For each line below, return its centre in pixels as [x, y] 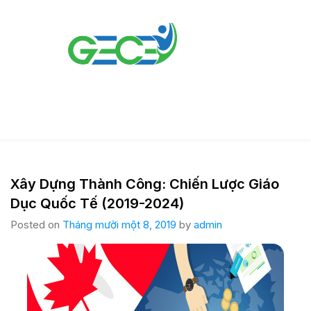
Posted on [36, 225]
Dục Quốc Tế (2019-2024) [97, 204]
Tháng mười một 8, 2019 [119, 225]
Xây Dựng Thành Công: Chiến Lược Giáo [145, 184]
